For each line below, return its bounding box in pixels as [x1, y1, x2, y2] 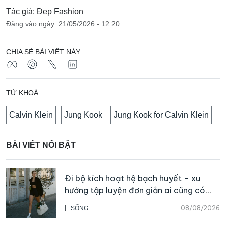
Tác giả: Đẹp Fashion [6, 7, 83, 16]
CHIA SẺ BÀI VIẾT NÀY [6, 47, 80, 56]
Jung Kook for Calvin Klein [114, 110, 209, 119]
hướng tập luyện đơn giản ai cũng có [65, 185, 205, 195]
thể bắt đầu [65, 197, 110, 207]
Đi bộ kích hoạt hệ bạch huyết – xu [65, 173, 200, 183]
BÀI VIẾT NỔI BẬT [6, 140, 76, 149]
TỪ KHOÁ [6, 88, 38, 97]
